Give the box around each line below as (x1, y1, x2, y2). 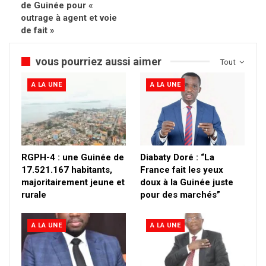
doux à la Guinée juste (140, 176, 233, 188)
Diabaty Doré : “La (140, 151, 214, 163)
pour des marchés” (140, 189, 220, 200)
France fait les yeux (140, 164, 223, 175)
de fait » (21, 24, 55, 36)
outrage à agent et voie (21, 12, 117, 23)
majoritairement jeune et (21, 176, 125, 188)
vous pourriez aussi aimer (36, 55, 161, 68)
